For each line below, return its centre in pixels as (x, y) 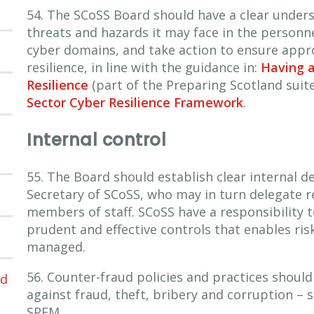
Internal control (96, 139)
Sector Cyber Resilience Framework (135, 102)
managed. (56, 246)
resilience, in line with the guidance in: (144, 67)
